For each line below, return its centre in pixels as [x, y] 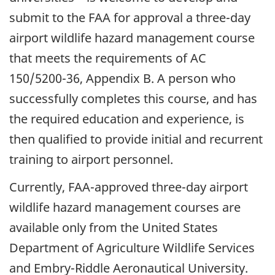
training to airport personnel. [91, 160]
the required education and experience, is [127, 119]
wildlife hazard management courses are [125, 207]
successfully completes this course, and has [133, 99]
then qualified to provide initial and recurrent [136, 139]
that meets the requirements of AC [108, 58]
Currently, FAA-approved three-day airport [129, 187]
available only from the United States [114, 227]
